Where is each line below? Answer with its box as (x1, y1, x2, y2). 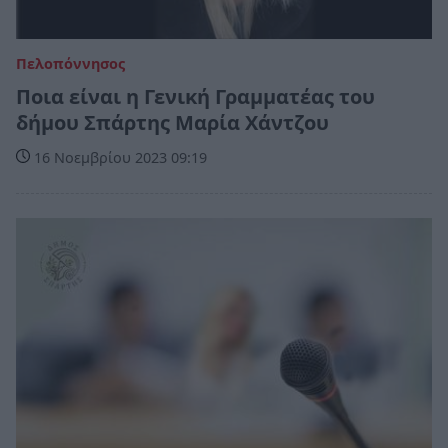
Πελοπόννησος (16, 54, 125, 74)
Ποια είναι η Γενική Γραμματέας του (16, 83, 375, 111)
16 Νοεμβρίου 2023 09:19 (30, 148, 207, 168)
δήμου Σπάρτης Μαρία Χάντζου (16, 109, 329, 137)
